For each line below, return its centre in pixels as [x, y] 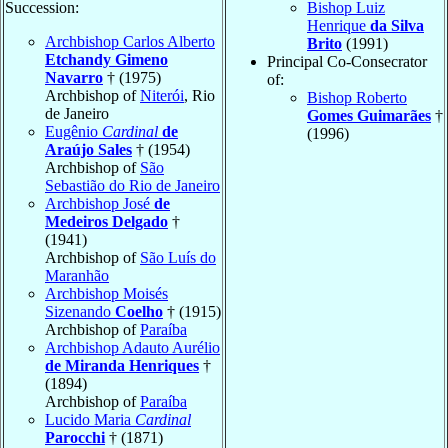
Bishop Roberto [357, 97]
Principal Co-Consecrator [347, 61]
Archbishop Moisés [106, 293]
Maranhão [77, 275]
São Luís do [178, 257]
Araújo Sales [88, 149]
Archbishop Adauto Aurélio [132, 347]
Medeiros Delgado [106, 221]
